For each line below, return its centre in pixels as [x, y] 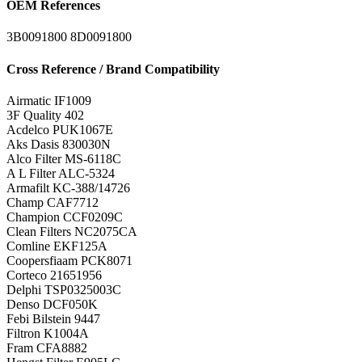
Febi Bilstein [39, 319]
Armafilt [28, 188]
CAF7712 [73, 202]
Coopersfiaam [42, 261]
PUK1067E [83, 130]
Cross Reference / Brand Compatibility [113, 69]
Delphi [24, 290]
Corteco [27, 275]
